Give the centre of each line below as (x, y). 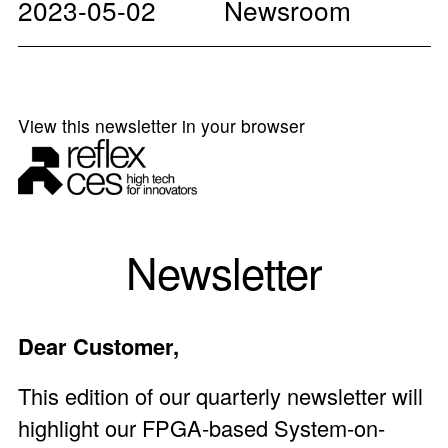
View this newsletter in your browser (161, 125)
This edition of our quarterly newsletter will (220, 395)
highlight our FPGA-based (145, 427)
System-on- (329, 427)
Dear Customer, (98, 346)
